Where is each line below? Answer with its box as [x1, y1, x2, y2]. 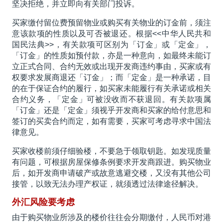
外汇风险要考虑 [11, 197, 75, 208]
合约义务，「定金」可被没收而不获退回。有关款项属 [11, 95, 212, 104]
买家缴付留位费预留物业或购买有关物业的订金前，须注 [11, 18, 212, 27]
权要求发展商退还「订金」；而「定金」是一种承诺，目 [11, 73, 212, 82]
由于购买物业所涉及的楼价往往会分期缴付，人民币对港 [11, 213, 212, 222]
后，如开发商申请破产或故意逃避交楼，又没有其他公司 [11, 169, 212, 178]
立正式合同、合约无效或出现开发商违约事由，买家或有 [11, 62, 212, 71]
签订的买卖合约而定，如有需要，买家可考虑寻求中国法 [11, 117, 212, 126]
